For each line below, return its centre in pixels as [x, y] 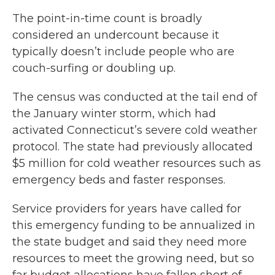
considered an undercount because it [116, 35]
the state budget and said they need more [130, 242]
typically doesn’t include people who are [123, 52]
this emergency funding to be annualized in [134, 225]
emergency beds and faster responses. [119, 180]
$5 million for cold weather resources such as [137, 163]
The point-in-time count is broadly [107, 18]
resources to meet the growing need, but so [133, 258]
